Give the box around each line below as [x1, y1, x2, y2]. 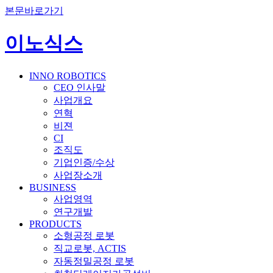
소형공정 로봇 [54, 230, 115, 241]
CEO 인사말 [54, 82, 105, 93]
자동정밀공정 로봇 [54, 255, 134, 266]
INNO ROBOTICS [29, 70, 106, 81]
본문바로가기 [5, 5, 63, 16]
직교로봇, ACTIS [54, 243, 126, 253]
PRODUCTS [29, 218, 82, 229]
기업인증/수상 [54, 157, 115, 168]
